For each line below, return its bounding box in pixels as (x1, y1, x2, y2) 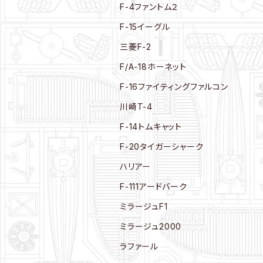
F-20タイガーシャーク (120, 141, 204, 151)
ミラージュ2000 (120, 221, 182, 231)
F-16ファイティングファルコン (120, 82, 228, 92)
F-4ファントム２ (120, 2, 179, 12)
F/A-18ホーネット (120, 62, 187, 72)
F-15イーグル (120, 22, 170, 32)
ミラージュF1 (120, 201, 168, 211)
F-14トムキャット (120, 122, 182, 131)
